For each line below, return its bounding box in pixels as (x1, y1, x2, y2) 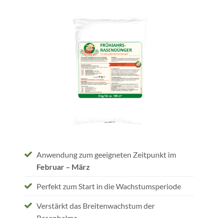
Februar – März (36, 162, 90, 171)
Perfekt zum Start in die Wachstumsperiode (36, 181, 181, 191)
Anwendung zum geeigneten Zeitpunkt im (36, 149, 176, 159)
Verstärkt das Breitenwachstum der (36, 200, 155, 210)
